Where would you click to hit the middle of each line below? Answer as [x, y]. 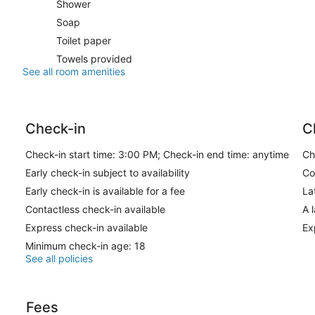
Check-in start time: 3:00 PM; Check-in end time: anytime [157, 155]
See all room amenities [74, 72]
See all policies [59, 259]
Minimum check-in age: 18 [85, 246]
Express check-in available [86, 228]
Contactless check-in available [95, 210]
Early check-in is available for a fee [105, 191]
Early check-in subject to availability [108, 173]
